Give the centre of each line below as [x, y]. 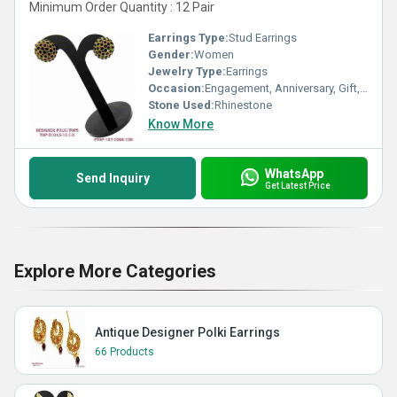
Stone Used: [181, 105]
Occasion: [176, 88]
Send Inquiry [113, 178]
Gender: [171, 54]
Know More [181, 124]
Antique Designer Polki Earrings [187, 332]
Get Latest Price [297, 185]
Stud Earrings [263, 38]
